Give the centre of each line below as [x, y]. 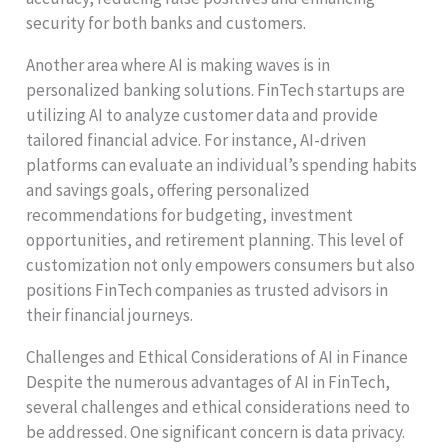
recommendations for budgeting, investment [190, 214]
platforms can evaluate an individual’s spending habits [222, 164]
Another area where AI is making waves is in [178, 64]
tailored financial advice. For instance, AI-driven [196, 139]
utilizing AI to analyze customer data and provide [202, 114]
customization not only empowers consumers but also [221, 264]
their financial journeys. [110, 314]
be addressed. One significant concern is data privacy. [216, 431]
